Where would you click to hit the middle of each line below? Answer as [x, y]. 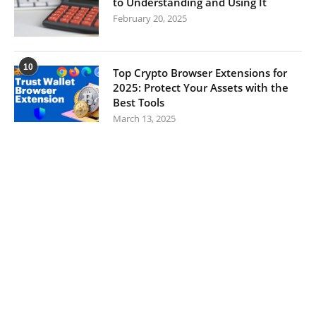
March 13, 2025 [144, 119]
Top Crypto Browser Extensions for [200, 73]
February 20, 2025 [150, 18]
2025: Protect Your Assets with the [201, 87]
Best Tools [139, 102]
